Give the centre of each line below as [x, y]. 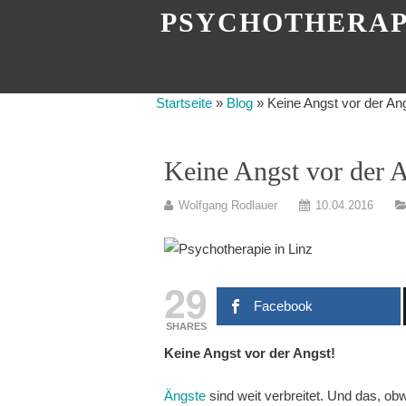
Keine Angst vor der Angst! [250, 353]
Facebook [283, 305]
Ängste [185, 396]
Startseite [184, 103]
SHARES [186, 326]
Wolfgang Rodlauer [228, 205]
